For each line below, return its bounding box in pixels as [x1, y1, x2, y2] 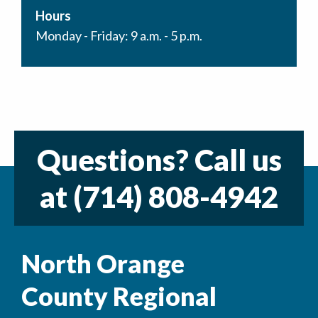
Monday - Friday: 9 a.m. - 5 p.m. [35, 28, 202, 44]
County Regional [21, 280, 216, 312]
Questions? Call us [36, 142, 282, 178]
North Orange [21, 248, 185, 280]
